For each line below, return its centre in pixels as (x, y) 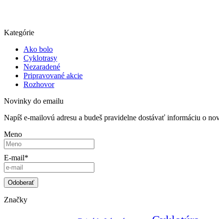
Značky (16, 200)
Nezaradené (42, 66)
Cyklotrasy (40, 58)
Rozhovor (39, 84)
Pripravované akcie (53, 75)
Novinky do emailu (34, 101)
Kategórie (19, 32)
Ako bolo (38, 49)
